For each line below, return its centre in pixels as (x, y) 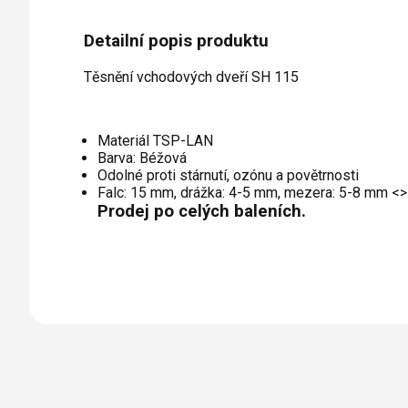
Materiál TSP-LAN (155, 140)
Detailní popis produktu (176, 41)
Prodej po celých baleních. (202, 211)
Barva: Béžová (142, 158)
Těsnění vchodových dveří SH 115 (191, 76)
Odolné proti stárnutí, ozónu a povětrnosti (228, 175)
